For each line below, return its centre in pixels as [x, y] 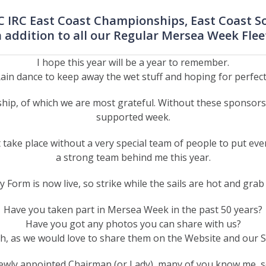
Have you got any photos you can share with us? [133, 224]
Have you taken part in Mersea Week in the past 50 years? [133, 210]
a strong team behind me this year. [133, 158]
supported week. [133, 117]
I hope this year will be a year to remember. [133, 63]
